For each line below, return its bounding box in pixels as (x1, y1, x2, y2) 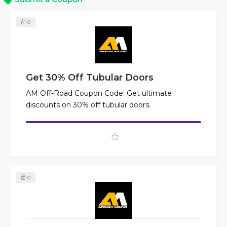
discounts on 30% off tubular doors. (26, 100, 150, 110)
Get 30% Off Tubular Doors (26, 72, 154, 83)
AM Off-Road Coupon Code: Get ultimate (26, 89, 172, 98)
